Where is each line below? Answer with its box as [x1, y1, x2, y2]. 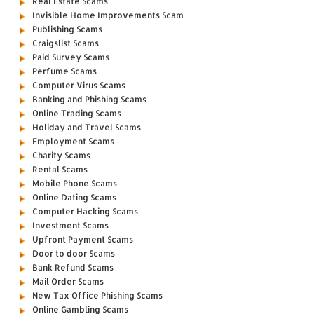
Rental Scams [32, 164, 88, 175]
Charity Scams [32, 150, 90, 161]
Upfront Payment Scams [32, 234, 133, 245]
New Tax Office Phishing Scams [32, 290, 163, 301]
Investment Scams [32, 220, 109, 231]
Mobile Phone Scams [32, 178, 117, 189]
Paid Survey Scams [32, 52, 109, 63]
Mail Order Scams [32, 276, 104, 287]
